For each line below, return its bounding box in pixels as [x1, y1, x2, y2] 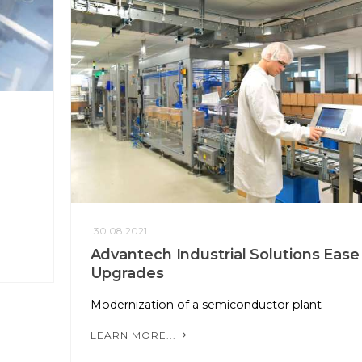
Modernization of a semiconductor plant [90, 297, 322, 313]
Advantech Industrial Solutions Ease [90, 246, 360, 264]
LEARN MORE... [90, 329, 179, 342]
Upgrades [90, 264, 164, 283]
